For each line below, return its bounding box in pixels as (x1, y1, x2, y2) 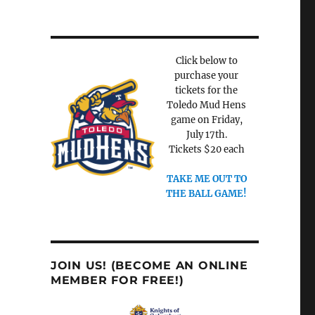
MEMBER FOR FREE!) (50, 274, 184, 287)
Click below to (175, 55, 238, 67)
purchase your (174, 70, 239, 82)
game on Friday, (170, 114, 243, 126)
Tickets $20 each (168, 143, 245, 155)
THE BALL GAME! (166, 188, 247, 200)
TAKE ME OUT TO (166, 173, 247, 185)
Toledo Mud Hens (167, 99, 247, 111)
